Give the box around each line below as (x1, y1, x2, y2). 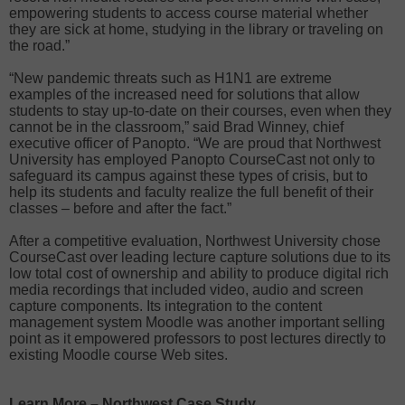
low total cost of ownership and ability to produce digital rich (9, 266, 389, 281)
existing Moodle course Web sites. (9, 347, 228, 363)
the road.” (9, 38, 70, 53)
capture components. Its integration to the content (9, 298, 322, 314)
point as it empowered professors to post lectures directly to (9, 331, 386, 346)
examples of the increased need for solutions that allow (9, 87, 360, 102)
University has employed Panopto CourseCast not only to (9, 152, 375, 167)
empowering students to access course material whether (9, 5, 368, 21)
